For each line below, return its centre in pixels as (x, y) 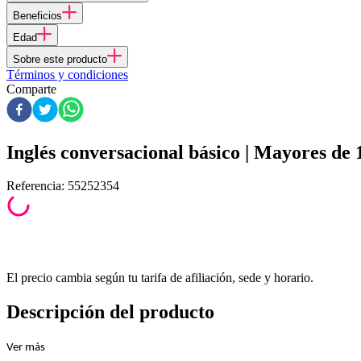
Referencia (34, 186)
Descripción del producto (110, 312)
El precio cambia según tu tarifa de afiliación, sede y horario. (160, 278)
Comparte (31, 89)
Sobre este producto (60, 59)
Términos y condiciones (67, 74)
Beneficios (37, 15)
